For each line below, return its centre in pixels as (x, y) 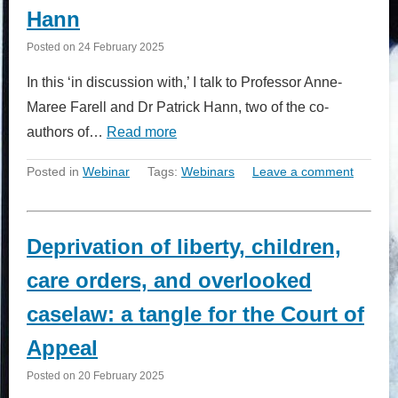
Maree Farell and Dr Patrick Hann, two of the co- (178, 107)
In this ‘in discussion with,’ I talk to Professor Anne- (184, 82)
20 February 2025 (121, 375)
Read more (142, 131)
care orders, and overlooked (169, 280)
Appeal (62, 347)
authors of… (67, 131)
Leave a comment (303, 171)
